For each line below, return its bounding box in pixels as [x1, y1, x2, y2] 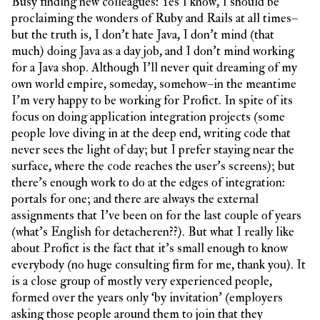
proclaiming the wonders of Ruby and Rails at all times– [11, 10, 298, 26]
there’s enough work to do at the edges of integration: [11, 174, 285, 191]
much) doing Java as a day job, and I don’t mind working [11, 43, 294, 59]
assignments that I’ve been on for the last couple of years [11, 207, 301, 224]
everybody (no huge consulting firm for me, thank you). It [11, 256, 306, 273]
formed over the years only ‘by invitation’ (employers [11, 289, 283, 306]
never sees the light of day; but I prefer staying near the [11, 141, 294, 158]
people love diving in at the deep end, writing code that [11, 125, 291, 141]
